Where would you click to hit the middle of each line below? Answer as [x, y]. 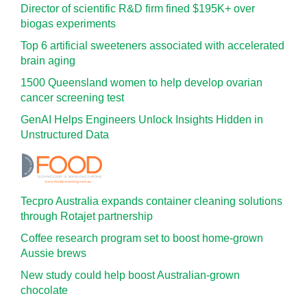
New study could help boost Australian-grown [130, 275]
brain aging [48, 61]
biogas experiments [68, 24]
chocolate [44, 290]
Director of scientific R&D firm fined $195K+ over [138, 9]
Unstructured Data [65, 135]
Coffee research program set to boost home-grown [142, 238]
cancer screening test [72, 98]
